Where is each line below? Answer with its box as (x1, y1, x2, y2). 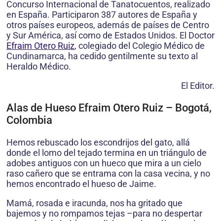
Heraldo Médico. (6, 61, 71, 72)
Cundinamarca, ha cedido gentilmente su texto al (6, 50, 198, 61)
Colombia (6, 113, 52, 126)
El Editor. (181, 80, 215, 91)
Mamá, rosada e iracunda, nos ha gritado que (6, 197, 183, 208)
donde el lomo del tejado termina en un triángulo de (6, 147, 207, 158)
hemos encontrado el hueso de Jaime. (6, 178, 156, 189)
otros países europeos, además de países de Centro (6, 19, 209, 30)
